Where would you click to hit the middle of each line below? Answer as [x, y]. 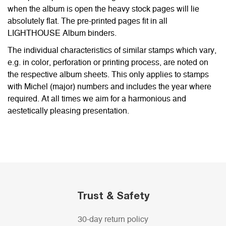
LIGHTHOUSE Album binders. [62, 34]
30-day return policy [113, 220]
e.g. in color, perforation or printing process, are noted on [108, 63]
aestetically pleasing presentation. [68, 111]
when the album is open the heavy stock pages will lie [103, 9]
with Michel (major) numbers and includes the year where [109, 87]
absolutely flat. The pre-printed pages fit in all [88, 21]
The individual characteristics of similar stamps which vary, [112, 51]
